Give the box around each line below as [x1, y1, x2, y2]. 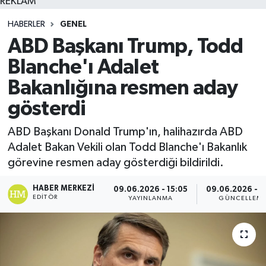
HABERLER [7, 20, 45, 29]
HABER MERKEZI [33, 184, 95, 192]
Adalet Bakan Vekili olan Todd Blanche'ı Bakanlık [7, 141, 247, 154]
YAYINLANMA [128, 195, 173, 202]
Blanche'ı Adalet [7, 56, 159, 78]
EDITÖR [33, 194, 58, 200]
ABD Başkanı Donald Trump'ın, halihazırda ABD [7, 126, 243, 138]
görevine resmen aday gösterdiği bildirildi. [7, 157, 224, 169]
